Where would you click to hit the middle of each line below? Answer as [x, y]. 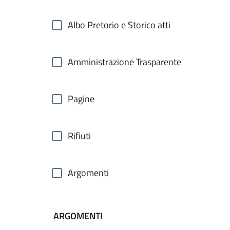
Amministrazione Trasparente [124, 62]
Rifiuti [79, 136]
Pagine [81, 99]
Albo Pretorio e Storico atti [119, 25]
